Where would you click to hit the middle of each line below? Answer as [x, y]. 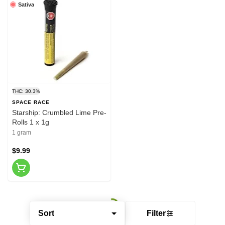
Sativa [26, 4]
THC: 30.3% [26, 91]
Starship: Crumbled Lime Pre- [59, 112]
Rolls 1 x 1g [31, 122]
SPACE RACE [31, 102]
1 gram [22, 132]
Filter [156, 213]
